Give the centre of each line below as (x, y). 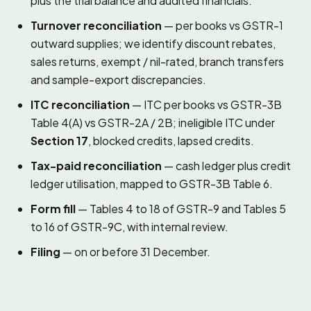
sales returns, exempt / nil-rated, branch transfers (157, 61)
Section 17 (59, 141)
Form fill (53, 209)
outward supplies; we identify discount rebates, (153, 43)
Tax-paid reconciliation (96, 166)
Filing (45, 252)
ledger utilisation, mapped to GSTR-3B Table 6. (152, 184)
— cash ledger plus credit (226, 166)
